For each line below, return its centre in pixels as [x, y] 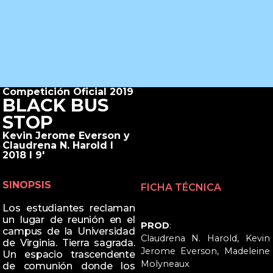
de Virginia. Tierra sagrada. [69, 243]
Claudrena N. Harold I [58, 146]
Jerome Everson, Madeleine [205, 251]
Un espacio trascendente [69, 255]
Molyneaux [165, 264]
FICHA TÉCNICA [181, 188]
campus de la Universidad [69, 232]
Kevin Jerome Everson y [66, 136]
